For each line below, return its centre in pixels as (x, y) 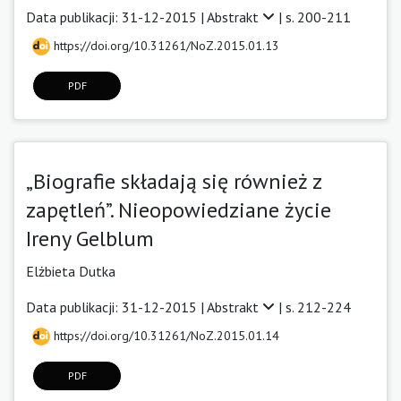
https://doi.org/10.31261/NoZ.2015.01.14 (165, 335)
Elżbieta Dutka (71, 271)
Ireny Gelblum (90, 238)
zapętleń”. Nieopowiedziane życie (179, 209)
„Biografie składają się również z (174, 181)
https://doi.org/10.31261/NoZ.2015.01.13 (165, 45)
